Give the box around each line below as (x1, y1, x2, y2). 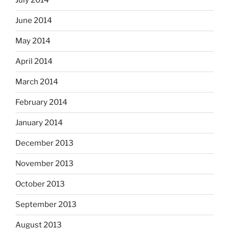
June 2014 (15, 16, 52, 25)
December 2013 (15, 139, 74, 148)
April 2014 (15, 57, 53, 66)
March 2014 (15, 77, 58, 86)
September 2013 (15, 200, 77, 209)
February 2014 (15, 98, 67, 107)
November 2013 (15, 159, 74, 168)
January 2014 (15, 118, 63, 127)
